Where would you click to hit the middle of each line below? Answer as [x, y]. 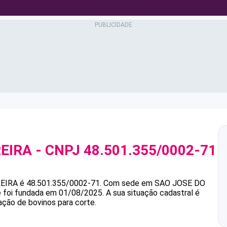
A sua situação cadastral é [152, 193]
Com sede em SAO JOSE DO [154, 183]
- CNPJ [58, 150]
